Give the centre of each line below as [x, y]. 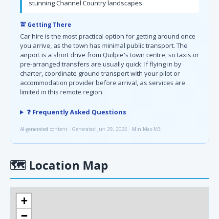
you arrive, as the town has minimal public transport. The [104, 45]
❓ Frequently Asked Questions [76, 112]
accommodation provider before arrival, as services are [103, 83]
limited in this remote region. [62, 92]
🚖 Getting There [46, 25]
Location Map [67, 165]
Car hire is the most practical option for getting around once [108, 36]
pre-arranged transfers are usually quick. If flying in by [101, 64]
